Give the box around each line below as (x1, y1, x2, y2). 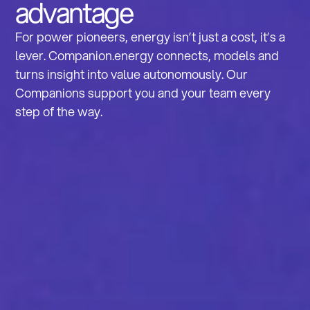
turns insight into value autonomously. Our (15, 65, 248, 84)
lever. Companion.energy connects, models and (15, 46, 280, 65)
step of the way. (15, 102, 103, 121)
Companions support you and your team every (15, 84, 271, 102)
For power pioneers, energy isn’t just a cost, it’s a (15, 28, 286, 46)
